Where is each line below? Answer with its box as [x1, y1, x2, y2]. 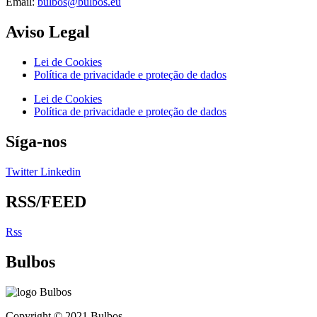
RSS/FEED [6, 192, 86, 211]
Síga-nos [6, 132, 67, 151]
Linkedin [40, 165, 81, 178]
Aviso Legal [6, 23, 90, 42]
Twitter [6, 165, 38, 178]
